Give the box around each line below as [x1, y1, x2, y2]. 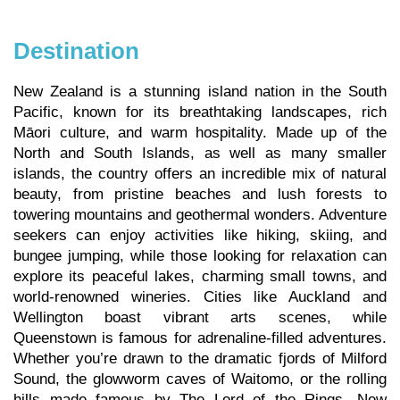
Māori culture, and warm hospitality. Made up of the [13, 124, 387, 142]
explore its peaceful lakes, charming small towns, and [13, 268, 387, 286]
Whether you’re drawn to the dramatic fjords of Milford [13, 350, 387, 368]
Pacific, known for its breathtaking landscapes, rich [13, 104, 387, 121]
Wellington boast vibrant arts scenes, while [13, 309, 387, 327]
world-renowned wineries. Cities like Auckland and [13, 288, 387, 306]
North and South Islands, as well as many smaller [13, 145, 387, 162]
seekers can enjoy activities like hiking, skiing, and [13, 227, 387, 245]
